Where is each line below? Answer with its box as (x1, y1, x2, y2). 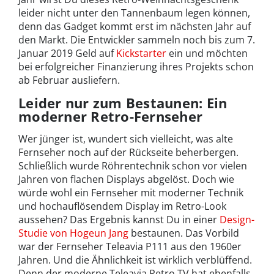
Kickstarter (116, 46, 166, 60)
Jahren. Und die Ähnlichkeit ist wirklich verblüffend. (18, 253, 252, 267)
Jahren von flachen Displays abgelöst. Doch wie (18, 172, 234, 186)
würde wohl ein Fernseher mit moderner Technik (18, 185, 243, 199)
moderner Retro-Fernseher (18, 106, 203, 125)
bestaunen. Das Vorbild (128, 226, 239, 240)
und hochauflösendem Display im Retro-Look (18, 199, 226, 213)
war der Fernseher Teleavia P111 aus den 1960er (18, 239, 242, 253)
